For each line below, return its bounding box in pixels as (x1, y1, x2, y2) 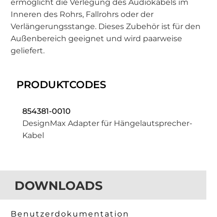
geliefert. (11, 46, 45, 56)
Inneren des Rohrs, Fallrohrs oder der (11, 10, 154, 19)
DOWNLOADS (15, 178, 103, 193)
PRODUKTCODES (16, 78, 107, 91)
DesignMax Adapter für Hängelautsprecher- (22, 119, 193, 128)
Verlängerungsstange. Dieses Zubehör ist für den (11, 22, 201, 31)
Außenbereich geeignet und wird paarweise (11, 34, 183, 44)
